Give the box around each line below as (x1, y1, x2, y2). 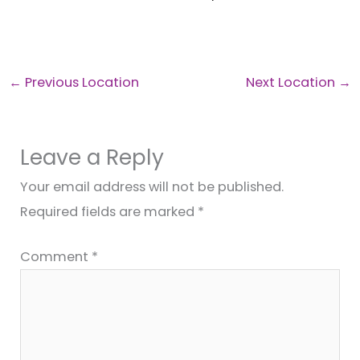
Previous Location (21, 72, 139, 92)
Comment (20, 247, 92, 266)
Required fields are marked (20, 202, 198, 222)
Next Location (246, 72, 339, 92)
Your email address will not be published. (20, 178, 284, 197)
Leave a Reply (20, 142, 165, 173)
